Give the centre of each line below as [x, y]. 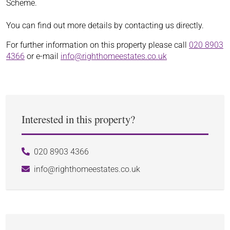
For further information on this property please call [98, 45]
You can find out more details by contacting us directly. [105, 25]
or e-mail [43, 56]
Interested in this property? [78, 119]
